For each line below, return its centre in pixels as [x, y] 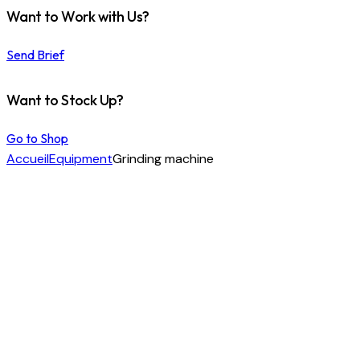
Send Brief [35, 54]
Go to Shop [37, 138]
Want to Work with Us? [78, 17]
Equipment [81, 158]
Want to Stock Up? [65, 100]
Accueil [28, 158]
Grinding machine [163, 158]
